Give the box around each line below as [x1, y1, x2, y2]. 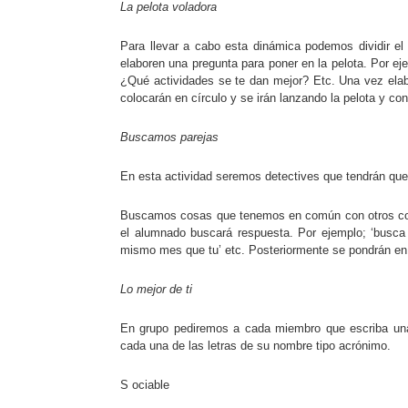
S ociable [120, 378, 169, 393]
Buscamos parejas [120, 130, 219, 145]
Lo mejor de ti [120, 282, 192, 297]
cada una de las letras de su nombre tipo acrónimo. [120, 339, 391, 353]
